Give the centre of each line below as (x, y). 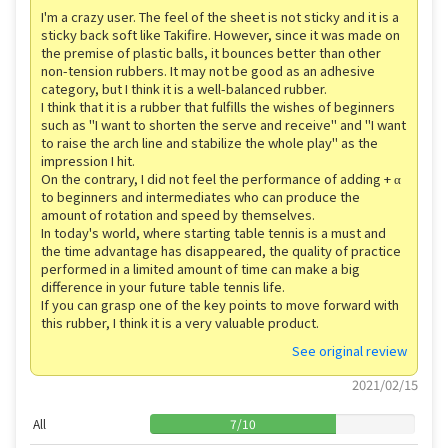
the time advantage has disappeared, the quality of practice (221, 250)
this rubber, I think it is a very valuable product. (180, 322)
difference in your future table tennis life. (163, 286)
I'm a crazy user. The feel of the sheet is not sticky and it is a (220, 16)
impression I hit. (88, 160)
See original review (349, 350)
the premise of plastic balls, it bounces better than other (211, 52)
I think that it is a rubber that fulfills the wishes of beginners (218, 106)
